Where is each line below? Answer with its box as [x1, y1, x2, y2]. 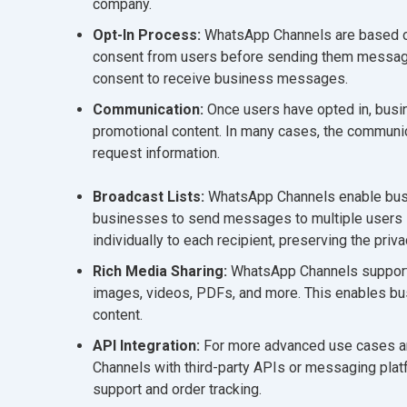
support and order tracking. [93, 380, 262, 398]
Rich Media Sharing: [93, 262, 227, 280]
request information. [93, 144, 220, 162]
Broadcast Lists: [93, 187, 208, 205]
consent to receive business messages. [93, 69, 348, 87]
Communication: [93, 100, 207, 118]
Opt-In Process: [93, 25, 201, 44]
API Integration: [93, 336, 200, 354]
